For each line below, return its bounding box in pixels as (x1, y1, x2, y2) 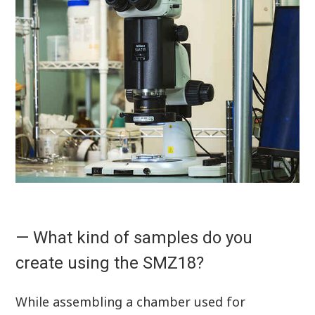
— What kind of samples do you (15, 228, 253, 248)
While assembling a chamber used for (15, 293, 246, 311)
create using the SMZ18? (15, 253, 205, 274)
